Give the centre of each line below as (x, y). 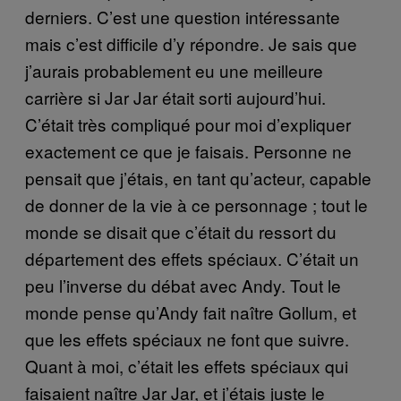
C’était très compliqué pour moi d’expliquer (188, 124)
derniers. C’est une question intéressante (183, 16)
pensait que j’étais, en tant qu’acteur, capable (198, 177)
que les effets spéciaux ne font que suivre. (187, 338)
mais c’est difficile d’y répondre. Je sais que (191, 43)
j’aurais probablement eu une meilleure (174, 70)
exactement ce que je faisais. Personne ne (188, 150)
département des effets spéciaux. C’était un (192, 258)
